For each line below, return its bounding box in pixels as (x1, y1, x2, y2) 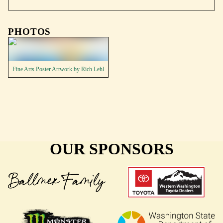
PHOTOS (7, 26, 51, 37)
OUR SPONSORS (49, 140, 174, 158)
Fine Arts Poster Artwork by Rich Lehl (12, 66, 104, 73)
